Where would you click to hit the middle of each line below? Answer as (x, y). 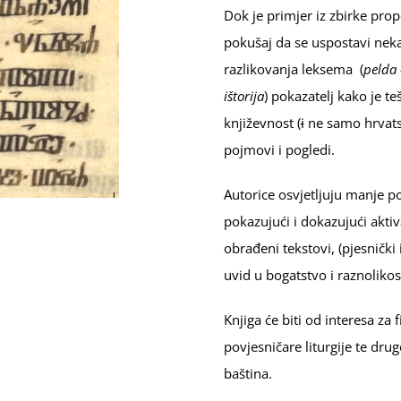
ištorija (243, 96)
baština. (247, 373)
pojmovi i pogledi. (279, 149)
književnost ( (262, 123)
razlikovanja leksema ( (293, 69)
